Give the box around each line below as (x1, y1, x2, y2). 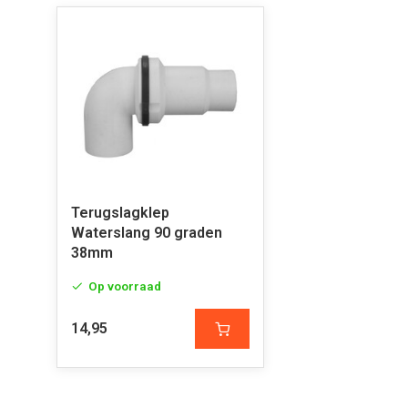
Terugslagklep (71, 204, 169, 221)
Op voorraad (88, 279, 161, 293)
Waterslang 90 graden (71, 224, 222, 241)
